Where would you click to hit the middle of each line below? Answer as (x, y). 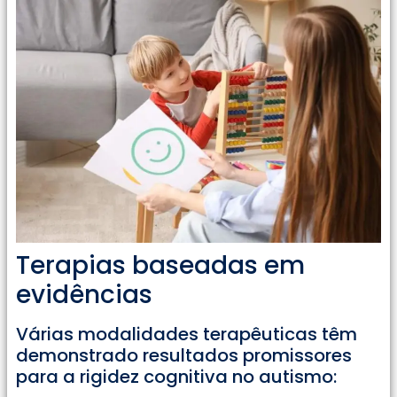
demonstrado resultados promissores (184, 355)
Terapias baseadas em (160, 265)
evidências (84, 294)
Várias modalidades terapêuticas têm (187, 334)
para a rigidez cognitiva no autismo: (176, 376)
